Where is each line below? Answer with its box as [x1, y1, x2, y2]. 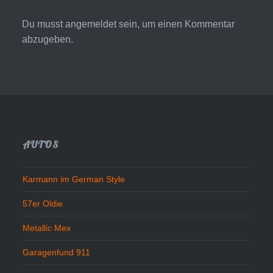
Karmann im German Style [23, 174, 126, 185]
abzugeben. [21, 34, 73, 45]
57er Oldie [23, 199, 63, 209]
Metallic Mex [23, 223, 71, 233]
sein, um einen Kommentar [116, 19, 235, 30]
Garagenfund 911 [23, 247, 91, 258]
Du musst [21, 19, 65, 30]
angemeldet [65, 19, 116, 30]
